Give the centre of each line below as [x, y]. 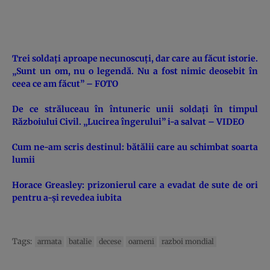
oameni [141, 241]
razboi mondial [188, 241]
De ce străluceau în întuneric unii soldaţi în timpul [135, 109]
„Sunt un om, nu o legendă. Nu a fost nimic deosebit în [135, 71]
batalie [80, 241]
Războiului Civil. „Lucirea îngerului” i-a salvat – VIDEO [128, 121]
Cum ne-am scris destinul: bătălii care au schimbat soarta [135, 147]
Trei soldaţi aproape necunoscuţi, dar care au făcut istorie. [135, 58]
